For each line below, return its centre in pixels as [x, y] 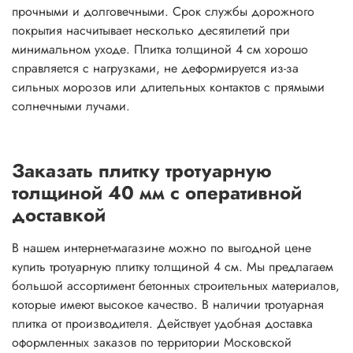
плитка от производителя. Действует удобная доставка [162, 324]
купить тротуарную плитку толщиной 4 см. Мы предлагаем [173, 267]
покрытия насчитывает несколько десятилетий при [151, 31]
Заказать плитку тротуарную [142, 171]
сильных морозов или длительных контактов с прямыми [168, 87]
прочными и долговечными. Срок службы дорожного [163, 12]
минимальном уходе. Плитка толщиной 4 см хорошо [160, 50]
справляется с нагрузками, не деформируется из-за [155, 69]
